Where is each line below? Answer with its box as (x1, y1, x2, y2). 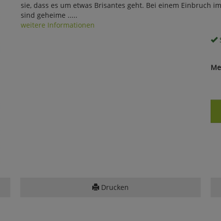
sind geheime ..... (20, 10, 77, 20)
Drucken (99, 182, 129, 192)
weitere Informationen (20, 20, 95, 30)
